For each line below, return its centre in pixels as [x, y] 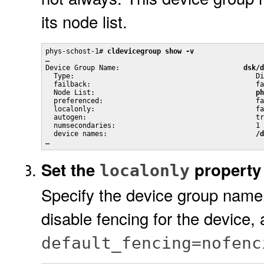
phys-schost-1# [76, 51]
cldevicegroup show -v [151, 51]
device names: [151, 134]
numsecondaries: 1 [153, 126]
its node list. [84, 21]
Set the [70, 169]
